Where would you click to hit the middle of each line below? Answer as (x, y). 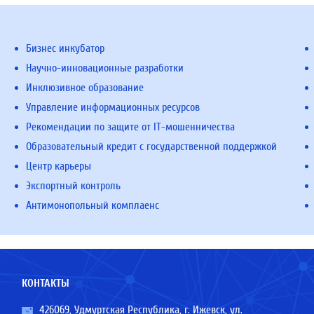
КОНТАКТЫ (45, 283)
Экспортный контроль (74, 186)
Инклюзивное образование (85, 88)
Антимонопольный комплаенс (93, 205)
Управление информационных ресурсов (113, 107)
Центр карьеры (59, 166)
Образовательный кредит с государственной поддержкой (152, 146)
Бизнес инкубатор (66, 48)
